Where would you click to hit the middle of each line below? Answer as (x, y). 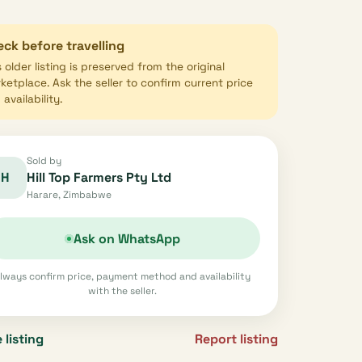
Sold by (44, 161)
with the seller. (122, 291)
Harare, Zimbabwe (69, 195)
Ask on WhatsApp (126, 238)
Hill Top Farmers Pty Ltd (99, 177)
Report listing (236, 339)
